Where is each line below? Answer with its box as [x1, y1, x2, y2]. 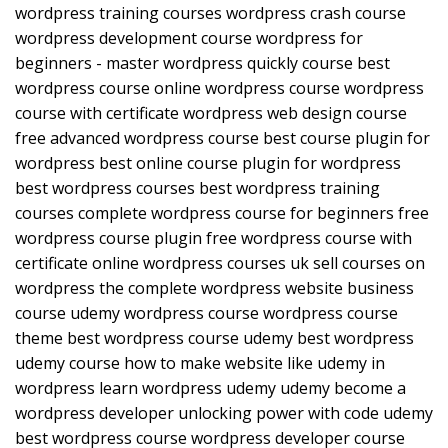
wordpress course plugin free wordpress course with [15, 227, 412, 250]
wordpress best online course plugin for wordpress [15, 152, 401, 175]
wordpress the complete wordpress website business [15, 277, 414, 300]
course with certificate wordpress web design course [15, 102, 407, 125]
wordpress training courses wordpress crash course [15, 2, 406, 25]
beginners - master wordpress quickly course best [15, 52, 390, 75]
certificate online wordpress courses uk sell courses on [15, 252, 425, 275]
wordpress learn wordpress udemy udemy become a [15, 377, 406, 400]
